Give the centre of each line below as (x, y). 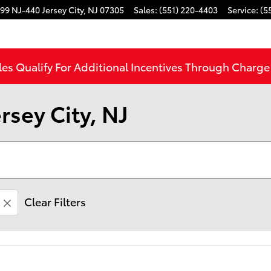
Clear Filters (55, 201)
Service (242, 10)
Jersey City (63, 10)
